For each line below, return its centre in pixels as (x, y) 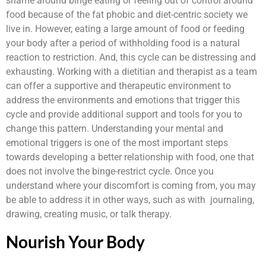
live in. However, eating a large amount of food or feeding (125, 29)
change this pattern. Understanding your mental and (115, 129)
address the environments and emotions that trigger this (123, 100)
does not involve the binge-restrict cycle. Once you (110, 172)
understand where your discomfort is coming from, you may (131, 186)
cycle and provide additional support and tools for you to (124, 115)
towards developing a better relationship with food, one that (130, 157)
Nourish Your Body (75, 241)
